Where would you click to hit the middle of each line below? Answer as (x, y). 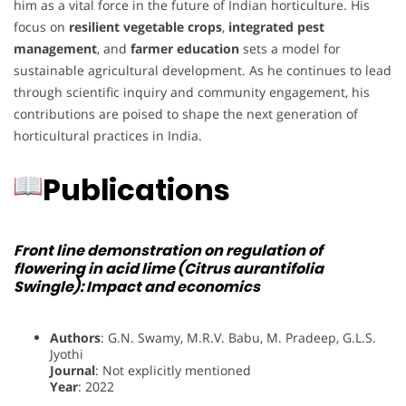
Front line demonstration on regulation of (168, 250)
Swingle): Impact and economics (137, 286)
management (55, 49)
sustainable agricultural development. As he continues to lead (203, 71)
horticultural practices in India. (108, 136)
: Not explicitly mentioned (175, 371)
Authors (75, 338)
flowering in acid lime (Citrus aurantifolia (169, 268)
